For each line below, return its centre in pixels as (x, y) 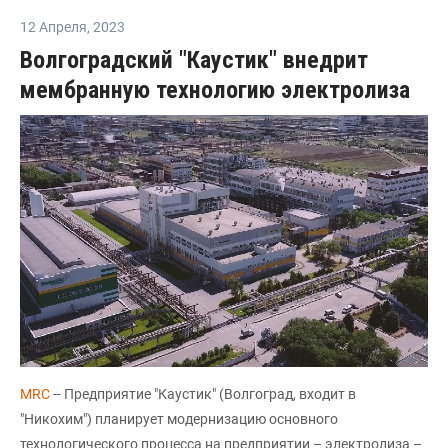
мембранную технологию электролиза (215, 89)
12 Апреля (53, 26)
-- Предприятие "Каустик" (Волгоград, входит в (203, 393)
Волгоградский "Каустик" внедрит (194, 59)
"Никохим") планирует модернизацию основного (179, 418)
